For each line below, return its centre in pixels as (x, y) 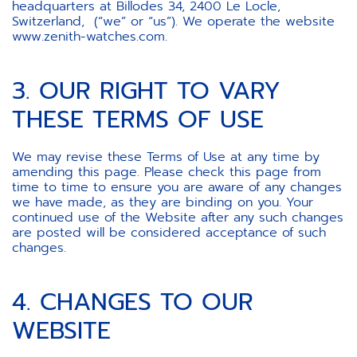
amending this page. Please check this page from (167, 172)
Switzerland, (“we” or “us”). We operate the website (173, 22)
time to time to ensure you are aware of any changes (177, 187)
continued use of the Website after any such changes (178, 218)
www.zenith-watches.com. (90, 37)
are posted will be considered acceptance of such (169, 233)
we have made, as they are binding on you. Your (163, 202)
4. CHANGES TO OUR (133, 302)
